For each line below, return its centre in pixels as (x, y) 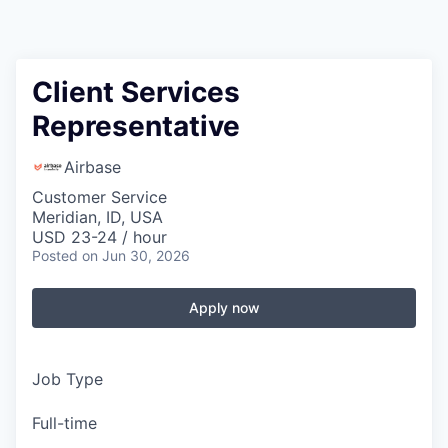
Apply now (224, 307)
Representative (136, 126)
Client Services (136, 92)
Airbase (92, 167)
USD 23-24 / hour (99, 237)
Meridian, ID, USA (97, 217)
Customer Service (99, 197)
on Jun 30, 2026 (136, 255)
